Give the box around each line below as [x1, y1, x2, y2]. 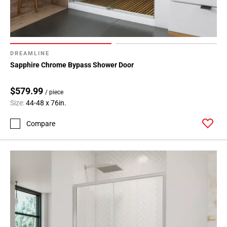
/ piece [45, 89, 63, 96]
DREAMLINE [10, 50, 50, 57]
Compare [26, 119, 55, 128]
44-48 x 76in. [26, 99, 66, 107]
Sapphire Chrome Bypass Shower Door [10, 61, 134, 69]
